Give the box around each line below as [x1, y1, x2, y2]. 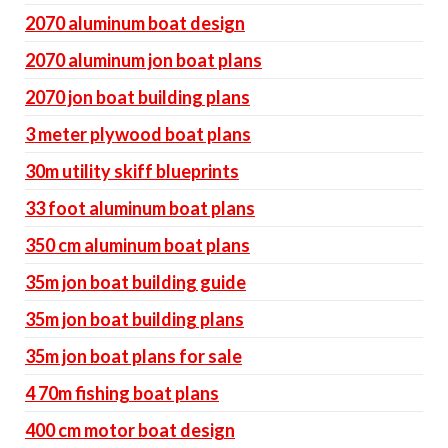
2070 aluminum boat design [25, 12, 245, 34]
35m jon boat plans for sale [25, 345, 242, 367]
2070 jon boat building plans [25, 86, 250, 108]
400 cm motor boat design [25, 419, 235, 441]
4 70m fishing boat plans [25, 382, 219, 404]
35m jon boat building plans [25, 308, 244, 330]
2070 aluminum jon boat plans [25, 49, 262, 71]
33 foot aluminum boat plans [25, 197, 255, 219]
